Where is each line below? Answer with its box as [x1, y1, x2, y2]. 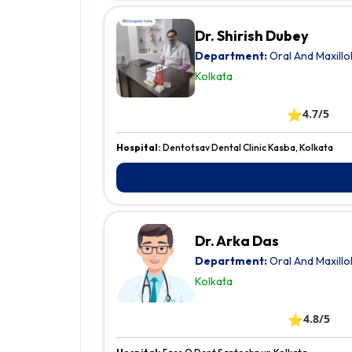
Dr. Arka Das [195, 232, 279, 251]
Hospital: [116, 141, 163, 154]
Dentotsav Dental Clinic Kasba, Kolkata [163, 141, 333, 154]
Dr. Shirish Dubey [195, 27, 309, 46]
